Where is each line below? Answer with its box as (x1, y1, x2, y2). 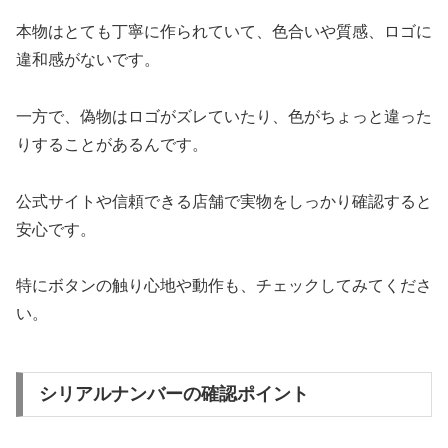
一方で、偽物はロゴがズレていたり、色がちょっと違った (16, 107, 432, 125)
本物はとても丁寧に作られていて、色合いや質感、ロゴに (16, 22, 432, 40)
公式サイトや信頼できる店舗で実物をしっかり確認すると (16, 192, 432, 210)
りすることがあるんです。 (16, 135, 208, 153)
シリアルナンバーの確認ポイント (33, 384, 309, 405)
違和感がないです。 (16, 50, 160, 68)
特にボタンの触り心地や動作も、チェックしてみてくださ (16, 277, 432, 295)
